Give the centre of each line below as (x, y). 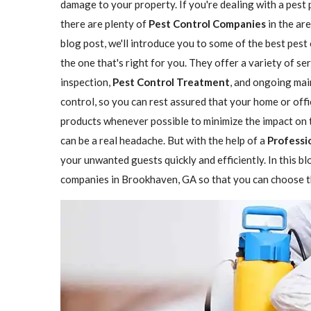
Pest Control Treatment (171, 82)
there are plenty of (104, 23)
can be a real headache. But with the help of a (164, 140)
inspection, (86, 82)
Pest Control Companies (207, 23)
